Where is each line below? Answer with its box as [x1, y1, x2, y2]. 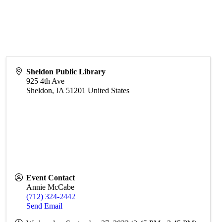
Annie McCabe [26, 183, 75, 191]
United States [88, 86, 130, 95]
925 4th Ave [26, 77, 65, 85]
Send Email [26, 202, 63, 210]
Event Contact [26, 173, 75, 182]
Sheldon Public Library [26, 67, 106, 76]
